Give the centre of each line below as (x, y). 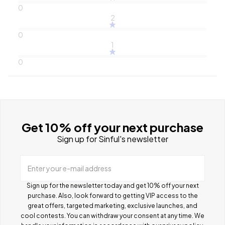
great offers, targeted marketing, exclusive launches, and (113, 205)
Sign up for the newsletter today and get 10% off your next (113, 185)
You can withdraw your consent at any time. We (136, 215)
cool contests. (44, 215)
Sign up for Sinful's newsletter (113, 139)
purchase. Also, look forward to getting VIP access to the (113, 195)
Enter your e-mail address (70, 168)
